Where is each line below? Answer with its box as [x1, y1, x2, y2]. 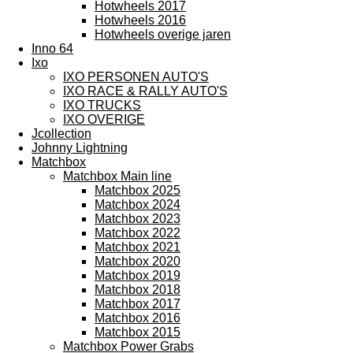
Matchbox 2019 [95, 269, 180, 282]
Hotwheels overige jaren [95, 28, 231, 41]
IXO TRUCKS [63, 98, 141, 112]
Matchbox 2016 [95, 311, 180, 325]
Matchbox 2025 [95, 184, 180, 197]
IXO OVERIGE [63, 113, 145, 126]
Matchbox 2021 [95, 240, 180, 254]
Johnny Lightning [32, 141, 128, 154]
